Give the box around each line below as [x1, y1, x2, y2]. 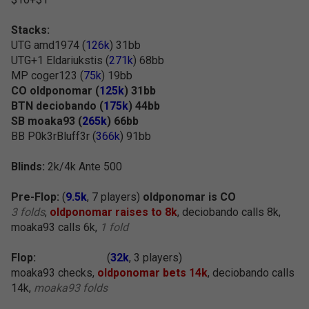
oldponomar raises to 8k [50, 206, 177, 219]
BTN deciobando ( [11, 99, 103, 112]
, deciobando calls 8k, [177, 206, 281, 219]
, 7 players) [87, 190, 143, 203]
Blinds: [11, 160, 45, 173]
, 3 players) [129, 251, 182, 264]
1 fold [100, 221, 128, 234]
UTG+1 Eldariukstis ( [11, 54, 109, 67]
